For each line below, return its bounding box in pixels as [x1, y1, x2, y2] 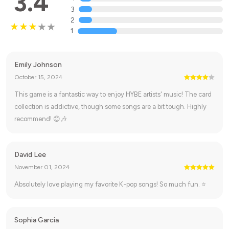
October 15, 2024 [14, 74, 62, 81]
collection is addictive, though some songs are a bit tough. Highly [14, 103, 207, 110]
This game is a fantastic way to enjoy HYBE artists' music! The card [14, 90, 212, 98]
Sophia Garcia [14, 216, 59, 224]
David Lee [14, 150, 46, 159]
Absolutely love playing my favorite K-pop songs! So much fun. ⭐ [14, 180, 206, 188]
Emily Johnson [14, 60, 62, 69]
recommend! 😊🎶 [14, 115, 67, 123]
